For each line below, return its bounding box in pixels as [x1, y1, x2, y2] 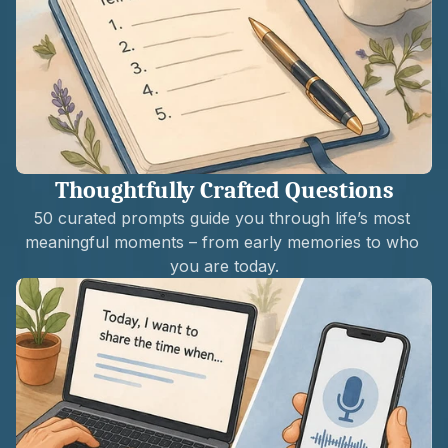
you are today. [169, 256, 279, 276]
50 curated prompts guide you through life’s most [33, 208, 410, 228]
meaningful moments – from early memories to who [24, 232, 419, 252]
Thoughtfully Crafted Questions [54, 176, 394, 204]
